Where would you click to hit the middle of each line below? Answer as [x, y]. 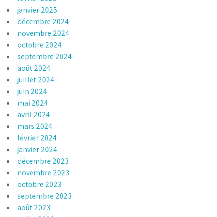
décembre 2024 [43, 21]
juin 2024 [32, 91]
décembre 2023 [43, 161]
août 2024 [34, 68]
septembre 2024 [45, 56]
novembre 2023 [44, 172]
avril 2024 [34, 114]
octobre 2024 [40, 45]
